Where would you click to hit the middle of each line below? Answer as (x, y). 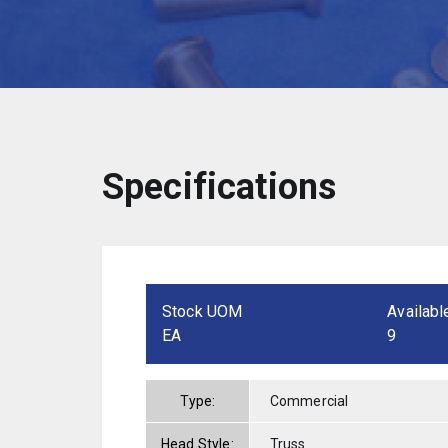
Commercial (309, 400)
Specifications (219, 186)
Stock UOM (202, 311)
